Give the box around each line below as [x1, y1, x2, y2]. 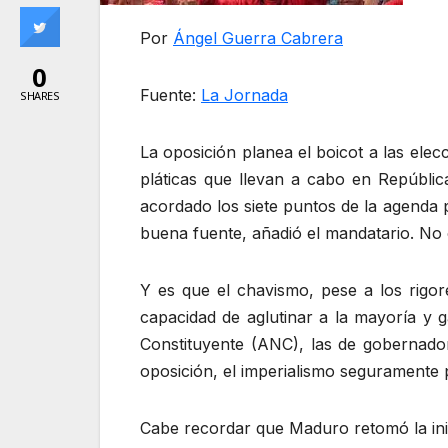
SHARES [20, 87, 59, 103]
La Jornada [201, 85, 288, 106]
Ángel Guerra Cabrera [173, 28, 343, 49]
